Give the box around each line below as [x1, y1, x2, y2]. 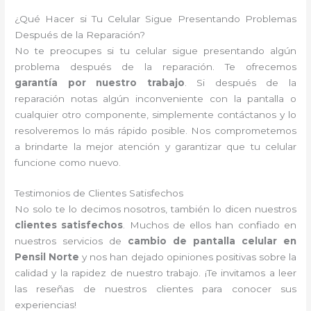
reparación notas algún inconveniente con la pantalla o [15, 92, 296, 104]
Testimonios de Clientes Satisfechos [15, 187, 184, 199]
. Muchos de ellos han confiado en [123, 219, 296, 231]
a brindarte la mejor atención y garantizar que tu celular [15, 140, 296, 152]
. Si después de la [184, 76, 296, 88]
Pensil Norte [15, 251, 80, 263]
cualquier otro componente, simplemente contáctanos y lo [15, 108, 296, 120]
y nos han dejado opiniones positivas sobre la [79, 251, 296, 263]
